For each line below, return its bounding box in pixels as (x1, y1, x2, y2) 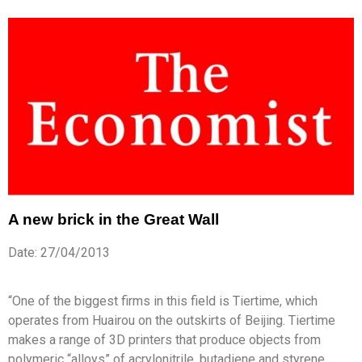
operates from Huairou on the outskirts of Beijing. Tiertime (8, 312, 335, 328)
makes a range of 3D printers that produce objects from (8, 331, 321, 347)
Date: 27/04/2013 (8, 244, 110, 260)
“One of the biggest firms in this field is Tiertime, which (8, 293, 318, 309)
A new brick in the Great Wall (8, 210, 219, 228)
